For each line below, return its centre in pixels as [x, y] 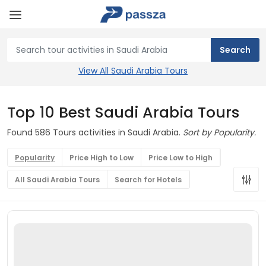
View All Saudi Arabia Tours [133, 71]
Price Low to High [180, 158]
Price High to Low [102, 158]
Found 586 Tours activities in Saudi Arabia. [95, 132]
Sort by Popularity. [219, 132]
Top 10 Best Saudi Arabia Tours [123, 113]
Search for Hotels [148, 180]
